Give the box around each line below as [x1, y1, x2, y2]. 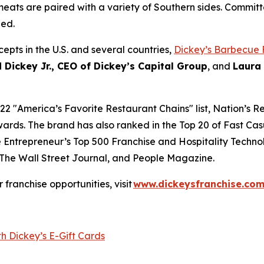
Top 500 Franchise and [71, 136, 179, 148]
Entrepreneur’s [4, 136, 71, 148]
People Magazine [133, 152, 213, 164]
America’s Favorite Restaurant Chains [17, 103, 189, 115]
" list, [189, 103, 213, 115]
